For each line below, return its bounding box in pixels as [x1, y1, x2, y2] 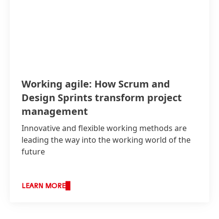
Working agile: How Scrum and [22, 77, 170, 90]
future [22, 146, 45, 157]
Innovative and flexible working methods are [22, 122, 187, 133]
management [22, 104, 88, 118]
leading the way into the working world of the [22, 134, 191, 145]
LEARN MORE [22, 182, 66, 190]
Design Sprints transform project [22, 90, 182, 104]
